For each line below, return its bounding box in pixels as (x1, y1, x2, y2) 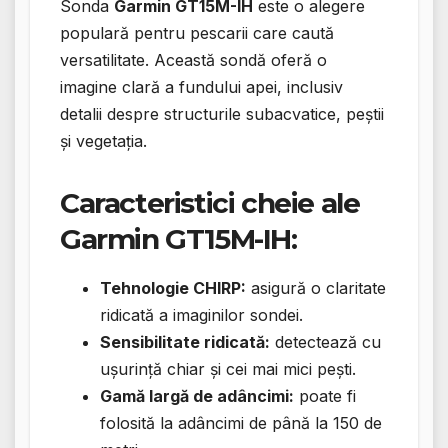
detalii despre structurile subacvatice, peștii (60, 103, 384, 124)
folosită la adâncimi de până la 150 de (100, 412, 382, 433)
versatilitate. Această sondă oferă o (60, 49, 327, 70)
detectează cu (270, 331, 381, 352)
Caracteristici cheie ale (60, 185, 360, 220)
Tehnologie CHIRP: (100, 277, 246, 298)
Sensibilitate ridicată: (100, 331, 270, 352)
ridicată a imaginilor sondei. (100, 304, 303, 325)
